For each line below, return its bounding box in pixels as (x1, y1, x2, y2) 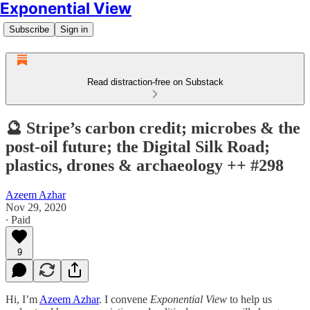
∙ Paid (6, 213, 30, 226)
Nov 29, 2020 (6, 201, 66, 213)
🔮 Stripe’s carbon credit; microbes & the (6, 118, 300, 137)
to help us (230, 293, 272, 305)
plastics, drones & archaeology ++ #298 (6, 156, 284, 174)
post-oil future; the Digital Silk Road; (6, 137, 270, 156)
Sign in (60, 24, 88, 35)
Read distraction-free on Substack (86, 77, 224, 87)
